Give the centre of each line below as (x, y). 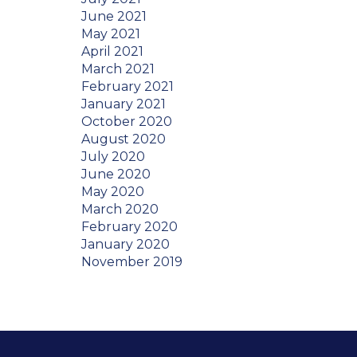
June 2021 (114, 16)
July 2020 (113, 157)
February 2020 (129, 227)
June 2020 (116, 174)
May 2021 (111, 34)
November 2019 (132, 262)
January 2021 (124, 104)
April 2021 (112, 51)
